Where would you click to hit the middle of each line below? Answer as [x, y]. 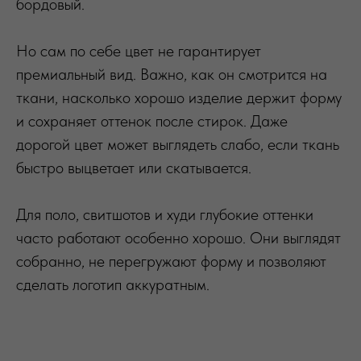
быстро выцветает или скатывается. [134, 167]
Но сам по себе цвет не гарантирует [139, 50]
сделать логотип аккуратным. [113, 284]
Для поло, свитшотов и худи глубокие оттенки [165, 214]
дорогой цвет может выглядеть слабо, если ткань [178, 144]
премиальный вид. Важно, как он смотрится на [172, 74]
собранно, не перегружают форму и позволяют [171, 261]
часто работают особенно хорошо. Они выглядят [178, 237]
